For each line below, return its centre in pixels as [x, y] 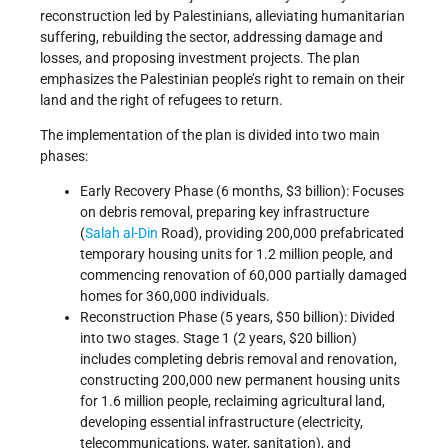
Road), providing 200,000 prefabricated [281, 233]
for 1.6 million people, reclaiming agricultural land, [232, 401]
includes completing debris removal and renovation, [238, 359]
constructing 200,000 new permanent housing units [240, 380]
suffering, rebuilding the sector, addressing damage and [211, 37]
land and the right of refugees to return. [161, 100]
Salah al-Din [121, 233]
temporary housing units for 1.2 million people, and [236, 254]
